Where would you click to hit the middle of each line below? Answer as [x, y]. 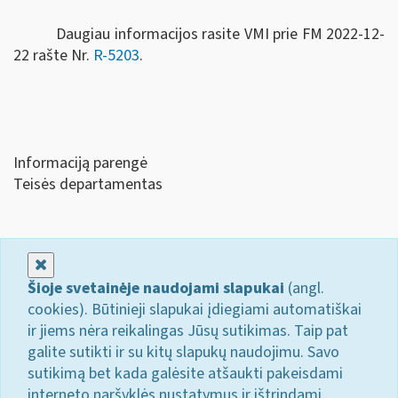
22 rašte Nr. [53, 55]
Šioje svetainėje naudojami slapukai [156, 288]
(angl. [304, 288]
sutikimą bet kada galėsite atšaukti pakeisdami [185, 373]
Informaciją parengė [80, 163]
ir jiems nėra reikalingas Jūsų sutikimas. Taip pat [188, 330]
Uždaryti [75, 264]
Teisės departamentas [88, 184]
